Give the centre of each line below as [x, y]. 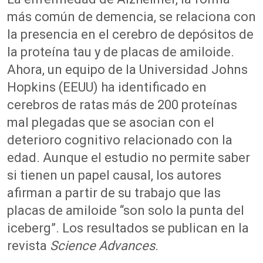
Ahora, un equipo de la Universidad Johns [127, 70]
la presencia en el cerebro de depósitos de [130, 34]
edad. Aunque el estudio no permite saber [129, 158]
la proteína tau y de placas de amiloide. [121, 52]
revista [28, 246]
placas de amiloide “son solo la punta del [126, 210]
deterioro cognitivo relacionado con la [120, 140]
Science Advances [102, 246]
